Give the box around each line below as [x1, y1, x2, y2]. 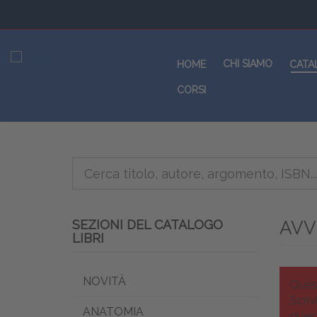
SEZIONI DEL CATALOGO [72, 217, 223, 232]
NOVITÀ [83, 275, 126, 288]
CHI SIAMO [223, 58, 273, 69]
